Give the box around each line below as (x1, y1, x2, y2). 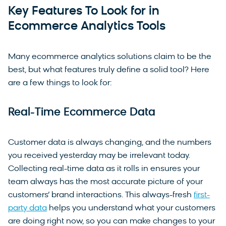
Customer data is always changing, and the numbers (8, 139, 211, 147)
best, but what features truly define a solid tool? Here (8, 66, 209, 75)
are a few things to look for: (8, 79, 112, 88)
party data (8, 204, 47, 213)
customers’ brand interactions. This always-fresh (8, 191, 194, 200)
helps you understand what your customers (47, 204, 215, 213)
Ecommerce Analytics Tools (8, 21, 165, 33)
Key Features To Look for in (8, 6, 159, 18)
